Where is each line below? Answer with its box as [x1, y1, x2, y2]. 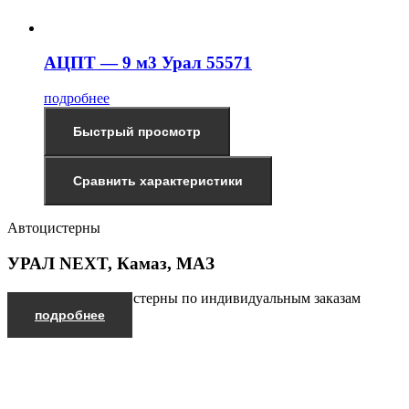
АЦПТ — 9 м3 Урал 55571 [44, 53, 252, 73]
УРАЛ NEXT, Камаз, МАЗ [7, 253, 215, 273]
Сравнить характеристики [73, 173, 243, 189]
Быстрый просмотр [73, 124, 201, 140]
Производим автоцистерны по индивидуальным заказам [7, 290, 361, 307]
